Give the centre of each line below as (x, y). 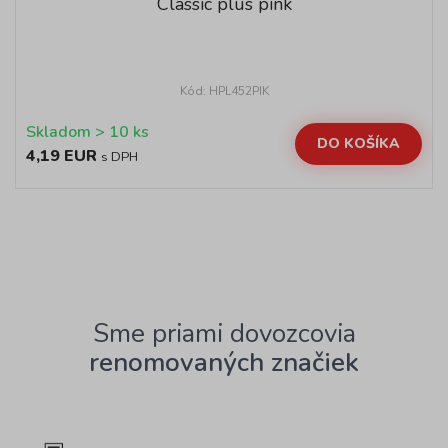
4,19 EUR (61, 156)
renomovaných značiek (224, 362)
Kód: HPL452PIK (224, 91)
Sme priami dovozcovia (224, 333)
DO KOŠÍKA (358, 143)
